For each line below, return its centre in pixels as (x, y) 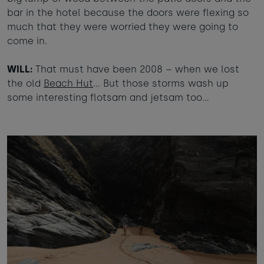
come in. (27, 41)
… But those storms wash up (161, 83)
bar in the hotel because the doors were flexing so (128, 12)
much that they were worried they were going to (123, 27)
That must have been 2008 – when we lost (136, 69)
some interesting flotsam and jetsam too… (108, 97)
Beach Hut (68, 83)
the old (25, 83)
